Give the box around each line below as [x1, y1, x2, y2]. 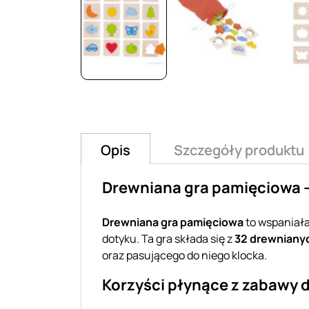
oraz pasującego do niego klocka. [102, 247, 267, 263]
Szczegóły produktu [174, 140, 304, 159]
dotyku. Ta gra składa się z [102, 230, 235, 246]
